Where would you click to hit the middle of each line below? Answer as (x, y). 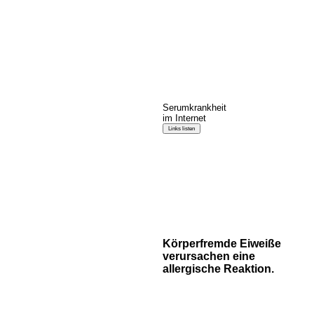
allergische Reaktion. (218, 269)
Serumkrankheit (194, 108)
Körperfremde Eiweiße (222, 244)
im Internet (184, 118)
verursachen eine (209, 256)
